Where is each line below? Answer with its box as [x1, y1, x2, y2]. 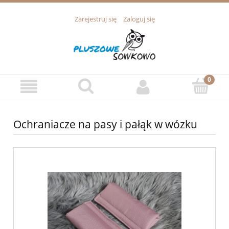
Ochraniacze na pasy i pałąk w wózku [13, 117, 197, 132]
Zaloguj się [123, 14, 155, 24]
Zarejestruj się [74, 14, 117, 24]
